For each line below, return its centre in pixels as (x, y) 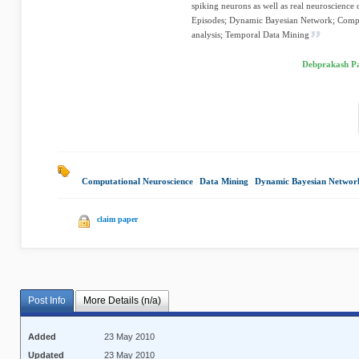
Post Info (47, 301)
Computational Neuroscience (137, 181)
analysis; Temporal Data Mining (250, 34)
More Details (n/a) (122, 301)
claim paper (117, 219)
